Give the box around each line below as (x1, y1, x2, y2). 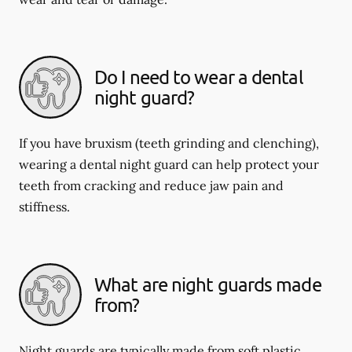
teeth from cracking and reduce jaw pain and (19, 177, 284, 193)
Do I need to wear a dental (94, 64, 303, 88)
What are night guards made (94, 272, 321, 295)
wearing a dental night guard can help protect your (19, 156, 319, 172)
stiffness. (19, 198, 70, 214)
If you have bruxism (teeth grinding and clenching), (19, 134, 319, 151)
